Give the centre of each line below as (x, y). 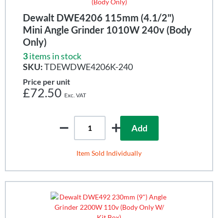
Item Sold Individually (109, 153)
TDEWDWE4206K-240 (88, 66)
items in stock (55, 56)
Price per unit (46, 81)
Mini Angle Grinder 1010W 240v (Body (107, 29)
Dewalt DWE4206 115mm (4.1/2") (99, 17)
